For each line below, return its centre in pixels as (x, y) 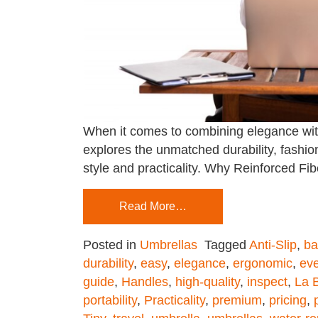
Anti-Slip (273, 245)
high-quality (208, 282)
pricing (288, 300)
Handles (145, 282)
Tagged (227, 245)
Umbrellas (169, 245)
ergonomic (263, 263)
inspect (267, 282)
